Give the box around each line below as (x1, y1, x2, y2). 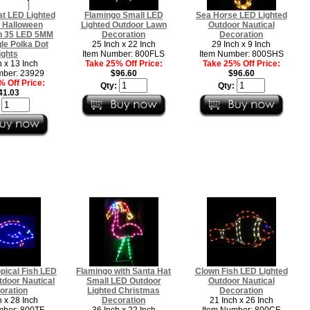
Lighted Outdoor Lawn (80, 19, 167, 30)
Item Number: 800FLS (82, 48, 165, 59)
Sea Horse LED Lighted (195, 10, 287, 20)
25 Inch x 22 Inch (91, 39, 156, 49)
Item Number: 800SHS (199, 48, 284, 59)
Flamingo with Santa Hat (76, 266, 171, 276)
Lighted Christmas (87, 285, 160, 295)
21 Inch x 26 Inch (209, 295, 273, 305)
